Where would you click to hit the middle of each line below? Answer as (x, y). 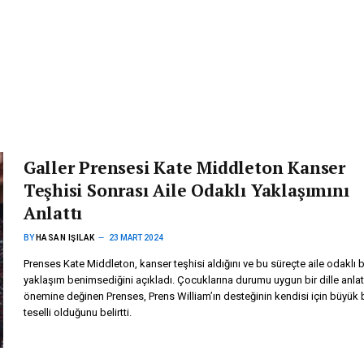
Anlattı (53, 213)
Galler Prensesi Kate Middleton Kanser (184, 167)
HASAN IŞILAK (65, 238)
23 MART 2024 (136, 238)
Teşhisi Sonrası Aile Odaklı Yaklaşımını (186, 190)
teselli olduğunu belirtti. (77, 312)
